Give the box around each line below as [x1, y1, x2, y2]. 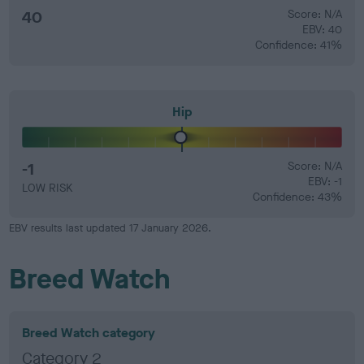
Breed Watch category [22, 324, 156, 341]
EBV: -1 [307, 174, 342, 189]
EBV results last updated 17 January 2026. [9, 221, 212, 235]
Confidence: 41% [254, 37, 342, 53]
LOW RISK [22, 180, 73, 196]
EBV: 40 [301, 21, 342, 37]
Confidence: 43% [252, 189, 342, 205]
